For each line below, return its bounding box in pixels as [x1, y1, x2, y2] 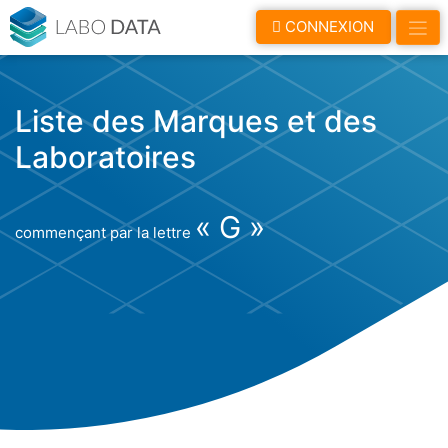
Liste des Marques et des [15, 102, 377, 139]
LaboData [160, 9, 250, 34]
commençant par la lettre [15, 222, 195, 242]
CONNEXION [281, 17, 374, 37]
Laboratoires [15, 138, 196, 175]
